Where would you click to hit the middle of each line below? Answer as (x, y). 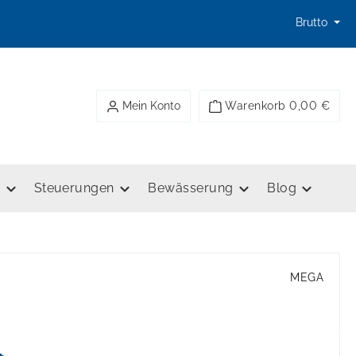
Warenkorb (255, 106)
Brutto (313, 23)
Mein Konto (151, 106)
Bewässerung (191, 188)
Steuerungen (74, 188)
